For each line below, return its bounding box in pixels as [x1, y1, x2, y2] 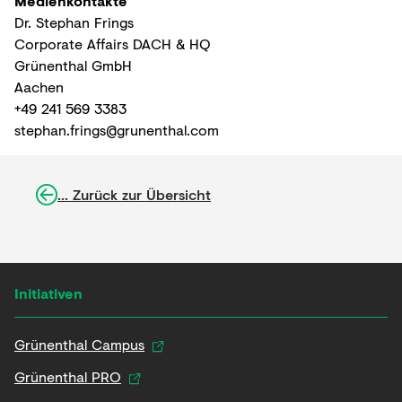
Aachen [14, 76, 64, 97]
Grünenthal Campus [14, 334, 144, 354]
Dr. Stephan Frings [14, 12, 134, 32]
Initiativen [14, 283, 83, 303]
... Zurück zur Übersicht [57, 184, 211, 205]
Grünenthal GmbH [14, 55, 132, 75]
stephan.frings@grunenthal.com [14, 119, 219, 140]
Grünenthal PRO [14, 366, 121, 387]
